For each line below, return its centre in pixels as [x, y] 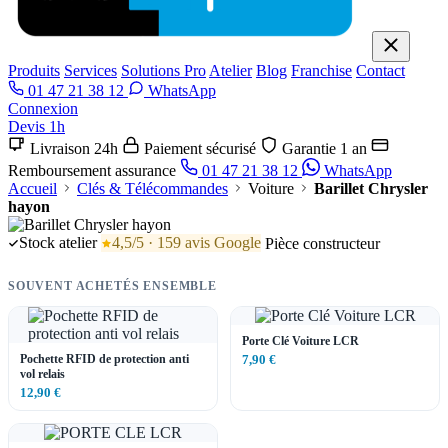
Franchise [321, 70]
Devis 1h [36, 126]
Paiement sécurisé [200, 148]
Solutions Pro [163, 70]
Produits [34, 70]
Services [90, 70]
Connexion [43, 108]
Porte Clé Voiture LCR [300, 340]
